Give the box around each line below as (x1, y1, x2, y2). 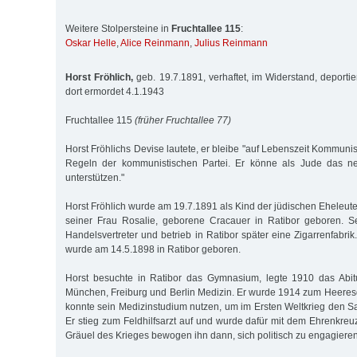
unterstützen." (65, 171, 124, 183)
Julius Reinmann (194, 37, 268, 49)
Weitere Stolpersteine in (65, 23, 171, 35)
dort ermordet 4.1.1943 (65, 85, 164, 97)
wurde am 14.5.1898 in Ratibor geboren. (65, 243, 241, 255)
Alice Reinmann (120, 37, 190, 49)
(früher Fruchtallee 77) (135, 114, 231, 126)
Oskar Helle (65, 37, 116, 49)
